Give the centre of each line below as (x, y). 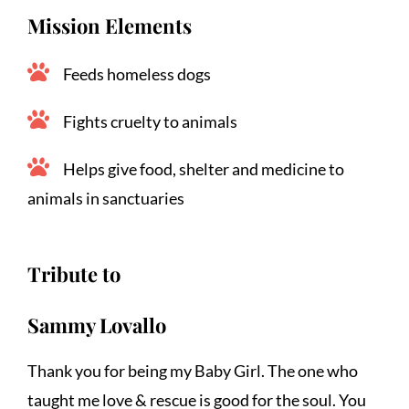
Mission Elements (110, 26)
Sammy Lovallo (97, 325)
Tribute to (74, 274)
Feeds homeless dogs (137, 74)
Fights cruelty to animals (150, 122)
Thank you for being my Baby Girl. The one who (193, 371)
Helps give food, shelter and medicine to (204, 169)
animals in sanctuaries (106, 199)
